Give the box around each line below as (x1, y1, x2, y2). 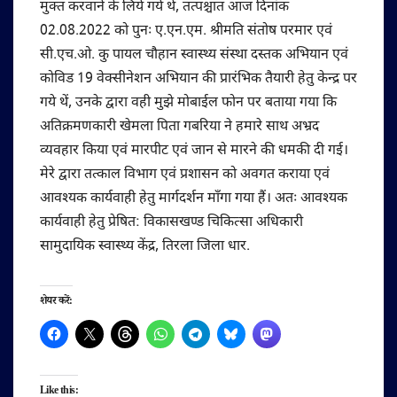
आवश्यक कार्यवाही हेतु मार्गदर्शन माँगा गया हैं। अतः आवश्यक (40, 190, 347, 209)
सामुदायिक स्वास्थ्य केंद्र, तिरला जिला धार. (40, 237, 250, 257)
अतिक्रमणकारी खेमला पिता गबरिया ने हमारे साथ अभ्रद (40, 118, 319, 137)
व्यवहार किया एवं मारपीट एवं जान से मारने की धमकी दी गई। (40, 142, 348, 161)
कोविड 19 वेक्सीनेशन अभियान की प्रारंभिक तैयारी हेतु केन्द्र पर (40, 70, 357, 90)
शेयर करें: (40, 294, 73, 312)
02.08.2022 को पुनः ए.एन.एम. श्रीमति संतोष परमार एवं (40, 22, 332, 42)
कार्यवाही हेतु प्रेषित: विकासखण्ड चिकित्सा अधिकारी (40, 214, 303, 233)
